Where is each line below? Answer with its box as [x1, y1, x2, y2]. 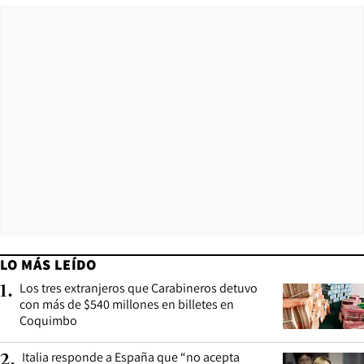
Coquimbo [19, 312, 77, 330]
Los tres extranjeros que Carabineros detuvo [19, 279, 258, 297]
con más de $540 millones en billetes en [19, 296, 234, 314]
